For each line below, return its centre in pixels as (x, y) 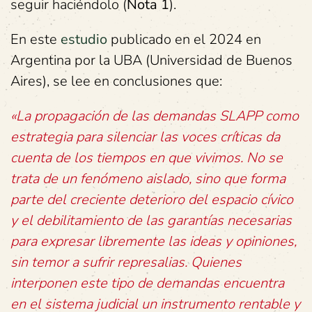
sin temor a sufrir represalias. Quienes (126, 262)
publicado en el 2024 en (184, 39)
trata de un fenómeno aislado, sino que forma (148, 179)
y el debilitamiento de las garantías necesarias (151, 220)
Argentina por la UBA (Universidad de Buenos (151, 60)
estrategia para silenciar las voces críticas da (145, 137)
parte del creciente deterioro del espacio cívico (152, 200)
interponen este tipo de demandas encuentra (147, 283)
